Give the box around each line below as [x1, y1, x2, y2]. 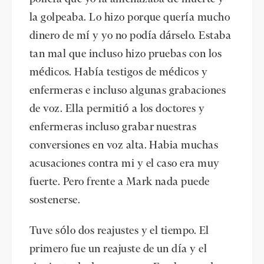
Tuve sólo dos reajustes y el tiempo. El [29, 225, 209, 236]
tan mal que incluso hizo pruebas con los [29, 49, 222, 60]
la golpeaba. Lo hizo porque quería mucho [29, 12, 230, 23]
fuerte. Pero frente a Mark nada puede [29, 177, 210, 187]
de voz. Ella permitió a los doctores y [29, 104, 205, 114]
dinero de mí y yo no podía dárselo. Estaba [29, 31, 232, 41]
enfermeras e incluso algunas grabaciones [29, 85, 226, 96]
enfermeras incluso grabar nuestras [29, 122, 197, 133]
